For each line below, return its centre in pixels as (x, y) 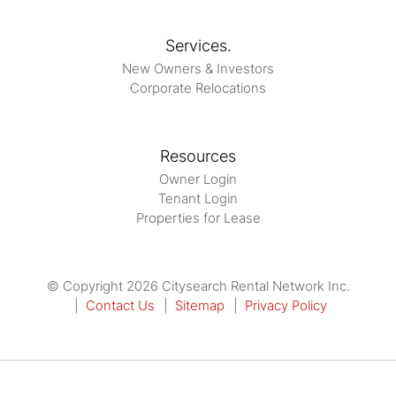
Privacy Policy (286, 306)
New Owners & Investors (198, 69)
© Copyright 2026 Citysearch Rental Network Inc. (198, 286)
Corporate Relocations (198, 88)
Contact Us (120, 306)
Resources (198, 156)
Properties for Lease (198, 218)
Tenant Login (198, 199)
